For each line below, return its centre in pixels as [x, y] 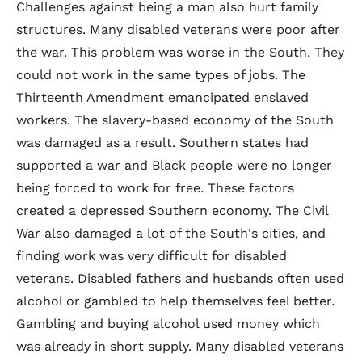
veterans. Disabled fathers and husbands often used [180, 278]
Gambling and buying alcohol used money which [168, 324]
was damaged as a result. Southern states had [162, 143]
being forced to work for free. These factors [155, 188]
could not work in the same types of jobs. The [161, 75]
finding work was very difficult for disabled [152, 256]
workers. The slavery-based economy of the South [175, 120]
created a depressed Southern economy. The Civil [172, 210]
